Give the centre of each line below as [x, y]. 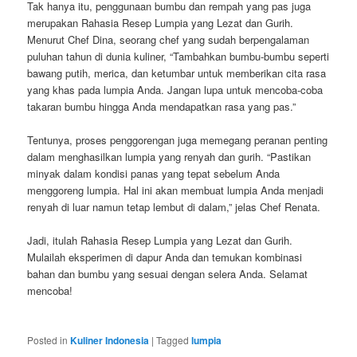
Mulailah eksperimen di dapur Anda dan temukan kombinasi [165, 257]
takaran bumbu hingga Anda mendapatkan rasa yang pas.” [162, 107]
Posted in [48, 339]
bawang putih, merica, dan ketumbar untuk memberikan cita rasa [177, 73]
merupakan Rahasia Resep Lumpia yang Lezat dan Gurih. [161, 23]
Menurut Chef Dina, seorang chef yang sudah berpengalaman [169, 40]
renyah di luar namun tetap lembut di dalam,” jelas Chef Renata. [174, 207]
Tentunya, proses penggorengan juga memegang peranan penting [178, 140]
